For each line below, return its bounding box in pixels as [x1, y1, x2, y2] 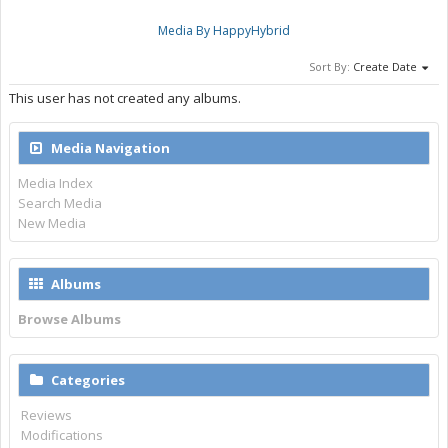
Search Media [18, 194, 102, 212]
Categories [51, 371, 125, 389]
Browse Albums [18, 310, 121, 328]
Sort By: [309, 59, 350, 74]
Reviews [21, 406, 73, 424]
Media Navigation [51, 139, 170, 157]
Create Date [353, 59, 417, 74]
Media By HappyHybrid [158, 22, 290, 39]
